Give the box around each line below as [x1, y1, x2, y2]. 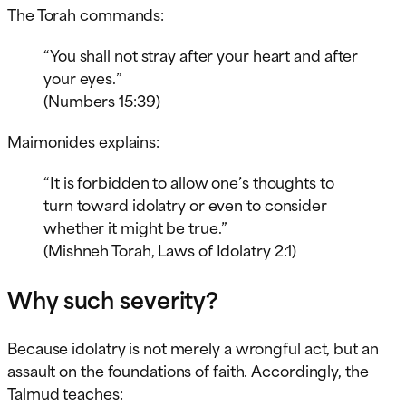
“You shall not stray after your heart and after [43, 42, 359, 66]
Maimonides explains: [7, 128, 159, 152]
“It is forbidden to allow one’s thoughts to [43, 169, 334, 193]
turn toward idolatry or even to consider [43, 191, 327, 216]
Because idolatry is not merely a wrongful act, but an [7, 334, 379, 359]
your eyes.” [43, 64, 122, 89]
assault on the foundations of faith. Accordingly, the [7, 357, 369, 382]
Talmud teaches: [7, 380, 123, 404]
